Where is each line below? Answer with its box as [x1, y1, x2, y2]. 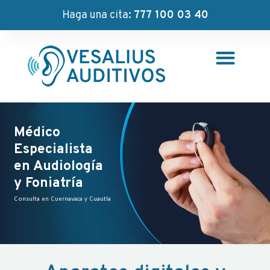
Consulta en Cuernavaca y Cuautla [14, 196, 111, 203]
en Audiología [14, 158, 103, 175]
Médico [14, 124, 60, 142]
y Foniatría [14, 175, 83, 192]
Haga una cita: [61, 8, 134, 22]
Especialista [14, 141, 93, 159]
